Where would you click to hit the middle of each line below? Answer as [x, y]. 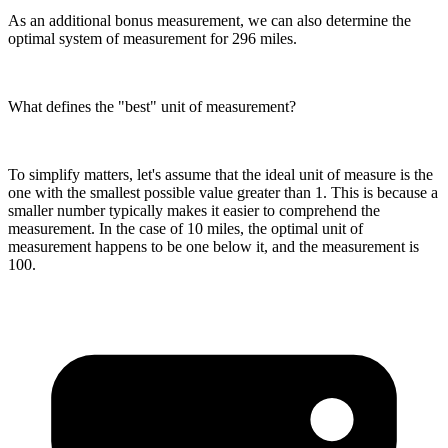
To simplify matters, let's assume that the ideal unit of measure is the [220, 175]
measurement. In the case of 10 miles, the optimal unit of [185, 229]
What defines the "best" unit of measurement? [152, 107]
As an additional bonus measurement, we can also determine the [209, 21]
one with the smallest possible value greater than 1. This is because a [223, 193]
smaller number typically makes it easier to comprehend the [194, 211]
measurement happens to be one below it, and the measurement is [213, 247]
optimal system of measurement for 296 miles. [152, 39]
